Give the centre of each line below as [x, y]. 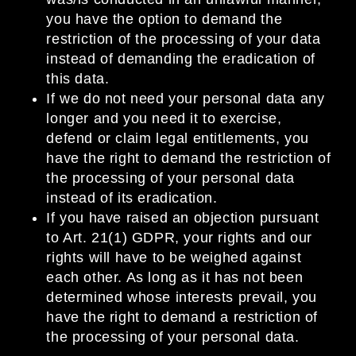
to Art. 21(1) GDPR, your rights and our [179, 238]
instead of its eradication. [132, 198]
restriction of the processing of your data [184, 39]
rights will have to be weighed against [174, 258]
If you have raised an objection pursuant [183, 218]
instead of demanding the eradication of [181, 59]
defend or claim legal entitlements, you [178, 139]
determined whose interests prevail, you [182, 298]
